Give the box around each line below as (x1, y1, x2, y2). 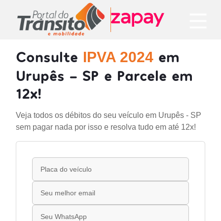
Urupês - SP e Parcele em (16, 66, 193, 84)
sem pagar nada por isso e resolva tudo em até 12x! (16, 123, 196, 131)
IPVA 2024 (83, 49, 153, 65)
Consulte (16, 47, 83, 65)
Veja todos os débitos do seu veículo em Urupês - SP (16, 111, 201, 119)
